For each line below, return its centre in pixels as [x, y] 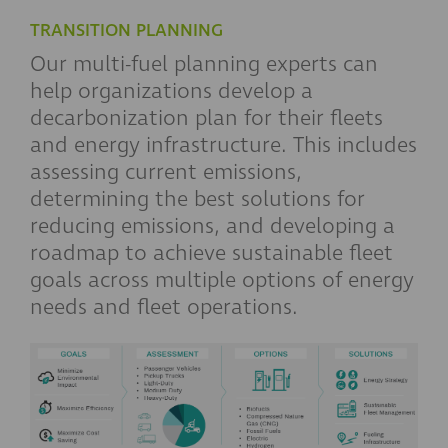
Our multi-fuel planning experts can [204, 64]
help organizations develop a [171, 91]
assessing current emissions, [166, 172]
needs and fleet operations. [164, 307]
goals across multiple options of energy [222, 280]
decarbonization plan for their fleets [206, 118]
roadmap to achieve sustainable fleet [211, 253]
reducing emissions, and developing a [212, 226]
